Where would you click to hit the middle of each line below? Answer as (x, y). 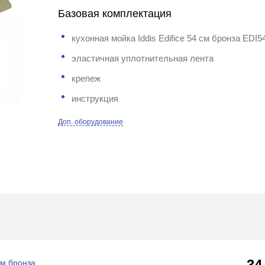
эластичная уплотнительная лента (143, 58)
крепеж (86, 78)
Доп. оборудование (91, 122)
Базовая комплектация (115, 14)
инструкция (95, 98)
